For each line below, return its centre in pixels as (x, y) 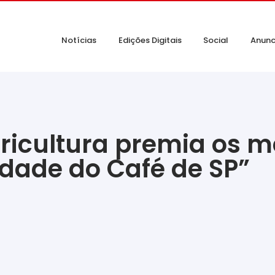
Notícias (79, 40)
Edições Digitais (150, 40)
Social (216, 40)
